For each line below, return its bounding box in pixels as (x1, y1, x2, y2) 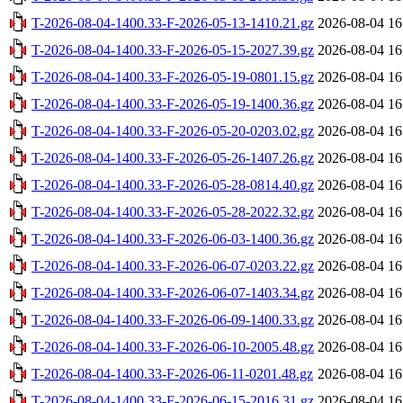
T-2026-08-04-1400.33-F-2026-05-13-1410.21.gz (31, 14, 314, 31)
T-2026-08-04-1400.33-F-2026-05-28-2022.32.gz (31, 203, 314, 219)
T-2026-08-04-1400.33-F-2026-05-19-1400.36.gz (31, 95, 314, 112)
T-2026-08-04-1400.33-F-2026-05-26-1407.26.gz (31, 149, 314, 166)
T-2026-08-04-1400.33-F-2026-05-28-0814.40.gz (31, 176, 314, 193)
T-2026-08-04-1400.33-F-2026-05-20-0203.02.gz (31, 122, 314, 139)
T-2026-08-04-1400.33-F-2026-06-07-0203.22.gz (31, 257, 314, 273)
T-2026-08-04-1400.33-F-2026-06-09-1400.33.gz (31, 311, 314, 327)
